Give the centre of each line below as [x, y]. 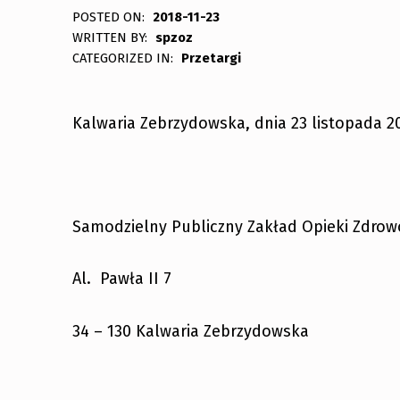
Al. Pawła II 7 [121, 279]
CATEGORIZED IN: [124, 58]
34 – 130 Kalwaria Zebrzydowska [190, 331]
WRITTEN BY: [111, 37]
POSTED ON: [110, 17]
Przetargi [212, 58]
